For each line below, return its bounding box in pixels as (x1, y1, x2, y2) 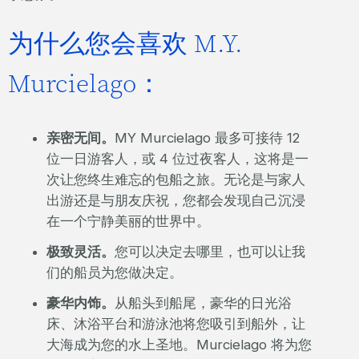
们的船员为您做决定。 (46, 264, 183, 281)
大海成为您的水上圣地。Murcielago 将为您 (46, 337, 312, 353)
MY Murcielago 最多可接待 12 (114, 130, 300, 147)
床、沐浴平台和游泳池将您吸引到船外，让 (46, 316, 305, 333)
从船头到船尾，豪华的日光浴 (114, 295, 292, 312)
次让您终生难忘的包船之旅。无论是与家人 (46, 171, 305, 188)
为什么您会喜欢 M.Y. (8, 26, 243, 61)
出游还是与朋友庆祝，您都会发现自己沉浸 (46, 192, 305, 209)
